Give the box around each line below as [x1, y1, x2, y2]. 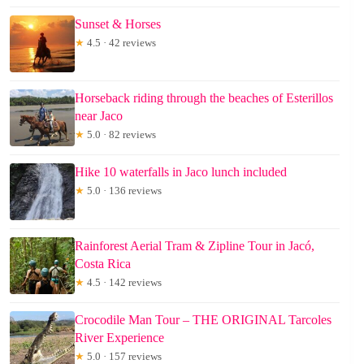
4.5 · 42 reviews [84, 36, 156, 49]
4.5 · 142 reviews [84, 275, 162, 288]
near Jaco [75, 108, 123, 123]
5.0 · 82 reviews [84, 128, 156, 141]
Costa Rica [75, 256, 131, 271]
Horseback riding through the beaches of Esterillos [75, 90, 333, 105]
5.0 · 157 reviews [84, 349, 162, 362]
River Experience [75, 330, 164, 344]
